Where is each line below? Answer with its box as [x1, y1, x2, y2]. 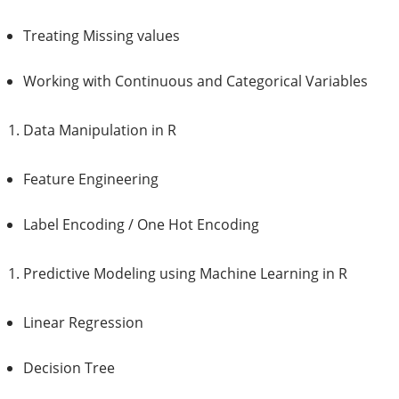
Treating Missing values [23, 26, 180, 45]
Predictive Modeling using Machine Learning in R [23, 264, 347, 283]
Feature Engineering [23, 169, 159, 189]
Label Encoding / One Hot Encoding [23, 215, 259, 234]
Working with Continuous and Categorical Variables [23, 71, 368, 91]
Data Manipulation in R [23, 120, 176, 140]
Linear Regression [23, 313, 143, 332]
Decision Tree [23, 358, 115, 378]
